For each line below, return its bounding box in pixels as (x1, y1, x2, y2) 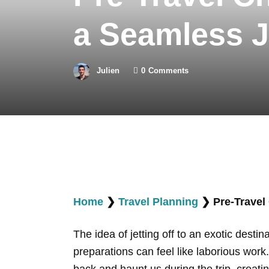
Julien (97, 66, 119, 76)
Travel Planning (118, 195, 198, 208)
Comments (148, 66, 189, 76)
